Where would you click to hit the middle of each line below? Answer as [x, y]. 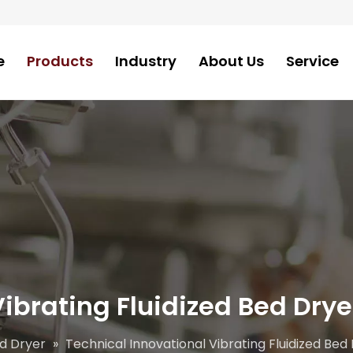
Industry [146, 61]
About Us [231, 61]
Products [60, 61]
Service [312, 61]
